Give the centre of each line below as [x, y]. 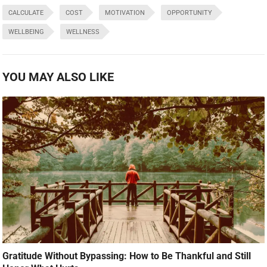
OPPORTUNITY [190, 13]
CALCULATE [26, 13]
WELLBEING [27, 32]
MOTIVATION [125, 13]
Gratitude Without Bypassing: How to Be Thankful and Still [127, 256]
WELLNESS [83, 32]
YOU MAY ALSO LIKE [58, 77]
